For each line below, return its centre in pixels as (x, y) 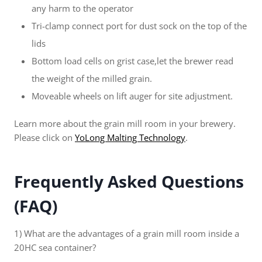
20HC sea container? (55, 248)
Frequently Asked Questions (129, 182)
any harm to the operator (82, 8)
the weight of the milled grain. (92, 79)
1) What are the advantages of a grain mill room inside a (127, 234)
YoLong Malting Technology (130, 138)
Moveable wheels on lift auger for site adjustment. (132, 96)
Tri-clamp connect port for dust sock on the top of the (139, 26)
